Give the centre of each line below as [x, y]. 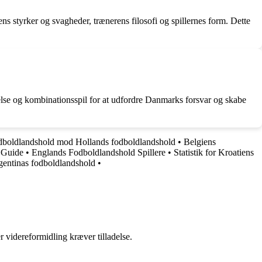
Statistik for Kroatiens [214, 152]
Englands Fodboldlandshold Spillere [99, 152]
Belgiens [200, 142]
